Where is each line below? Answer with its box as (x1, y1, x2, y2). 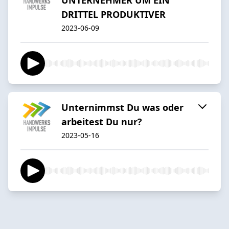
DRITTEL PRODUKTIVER (61, 8, 166, 20)
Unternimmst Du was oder (61, 101, 184, 113)
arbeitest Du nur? (61, 115, 142, 128)
